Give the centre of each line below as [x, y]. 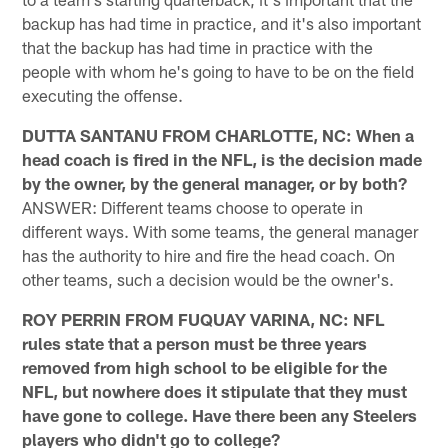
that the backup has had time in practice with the [198, 46]
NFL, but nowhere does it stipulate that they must [215, 390]
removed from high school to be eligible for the [205, 366]
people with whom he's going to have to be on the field [218, 70]
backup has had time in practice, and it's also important [222, 22]
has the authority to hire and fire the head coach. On [209, 254]
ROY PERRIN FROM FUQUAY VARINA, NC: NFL [203, 318]
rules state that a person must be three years [195, 342]
